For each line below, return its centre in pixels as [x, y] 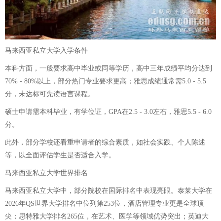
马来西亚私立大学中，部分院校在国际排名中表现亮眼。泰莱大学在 [109, 190]
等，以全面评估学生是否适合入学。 [60, 155]
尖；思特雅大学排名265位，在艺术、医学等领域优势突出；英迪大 [107, 216]
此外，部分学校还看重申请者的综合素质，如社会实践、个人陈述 [105, 142]
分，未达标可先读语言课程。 [50, 94]
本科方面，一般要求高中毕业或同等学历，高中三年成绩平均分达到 [109, 68]
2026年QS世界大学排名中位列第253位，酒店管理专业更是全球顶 [104, 203]
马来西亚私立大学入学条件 [46, 50]
